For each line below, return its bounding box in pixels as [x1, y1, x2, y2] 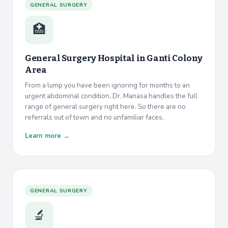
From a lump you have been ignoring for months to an [25, 80, 190, 91]
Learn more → [25, 131, 70, 141]
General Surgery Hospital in [25, 53, 147, 64]
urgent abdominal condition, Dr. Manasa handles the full [25, 91, 197, 101]
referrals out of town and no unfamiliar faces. [25, 112, 164, 123]
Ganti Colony [147, 53, 203, 64]
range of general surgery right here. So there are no [25, 102, 186, 112]
